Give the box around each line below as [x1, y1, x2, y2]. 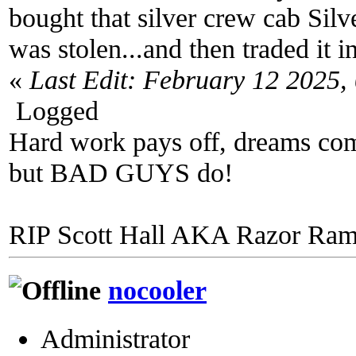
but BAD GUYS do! [9, 157, 233, 188]
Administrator [41, 323, 190, 354]
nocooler [108, 275, 207, 306]
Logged [9, 95, 99, 126]
